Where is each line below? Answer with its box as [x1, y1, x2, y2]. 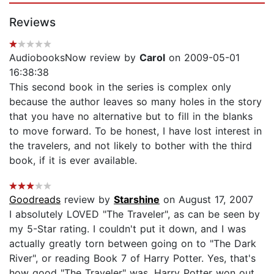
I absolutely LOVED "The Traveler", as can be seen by [9, 207, 260, 220]
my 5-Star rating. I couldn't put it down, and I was [9, 222, 246, 235]
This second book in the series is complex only [9, 80, 231, 93]
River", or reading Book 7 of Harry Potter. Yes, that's [9, 251, 256, 264]
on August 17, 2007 [160, 193, 253, 206]
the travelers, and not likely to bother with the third [9, 139, 252, 152]
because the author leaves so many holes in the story [9, 95, 262, 108]
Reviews [9, 15, 56, 29]
